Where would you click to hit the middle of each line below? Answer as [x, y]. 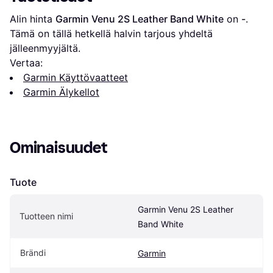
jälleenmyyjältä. [45, 48]
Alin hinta [33, 19]
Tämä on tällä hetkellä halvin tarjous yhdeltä [111, 33]
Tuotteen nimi [46, 216]
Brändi [33, 252]
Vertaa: [26, 62]
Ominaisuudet [58, 147]
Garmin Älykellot [61, 92]
